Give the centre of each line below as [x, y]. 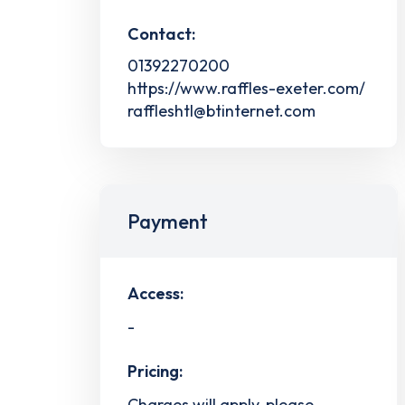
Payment [168, 221]
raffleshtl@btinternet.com [221, 110]
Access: [155, 293]
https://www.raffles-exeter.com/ [246, 88]
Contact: [161, 33]
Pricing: [155, 372]
